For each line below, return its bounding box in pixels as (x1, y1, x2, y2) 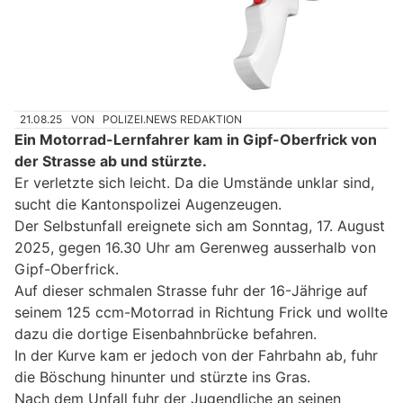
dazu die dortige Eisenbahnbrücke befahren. (14, 325, 317, 344)
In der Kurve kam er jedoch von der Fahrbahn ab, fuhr (14, 346, 378, 365)
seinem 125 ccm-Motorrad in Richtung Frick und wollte (14, 303, 388, 322)
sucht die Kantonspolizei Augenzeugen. (14, 195, 282, 214)
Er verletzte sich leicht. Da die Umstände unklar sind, (14, 174, 374, 193)
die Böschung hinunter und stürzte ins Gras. (14, 368, 310, 387)
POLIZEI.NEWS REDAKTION (103, 112, 243, 127)
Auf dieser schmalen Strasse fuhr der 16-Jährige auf (14, 282, 368, 300)
